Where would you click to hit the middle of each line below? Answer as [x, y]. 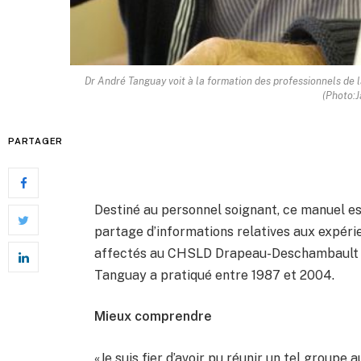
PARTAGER [36, 141]
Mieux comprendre [154, 317]
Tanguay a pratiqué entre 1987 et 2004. [215, 275]
